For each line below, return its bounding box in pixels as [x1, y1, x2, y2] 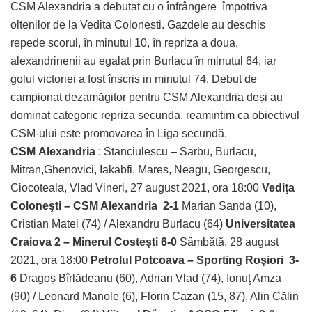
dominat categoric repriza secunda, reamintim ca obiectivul [10, 109, 299, 122]
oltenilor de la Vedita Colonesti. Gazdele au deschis [10, 19, 265, 31]
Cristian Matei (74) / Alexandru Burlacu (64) [10, 218, 226, 231]
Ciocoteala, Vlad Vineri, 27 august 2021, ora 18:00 [10, 182, 262, 194]
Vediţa [262, 182, 295, 194]
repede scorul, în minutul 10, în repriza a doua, [10, 37, 238, 49]
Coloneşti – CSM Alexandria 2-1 [10, 200, 182, 212]
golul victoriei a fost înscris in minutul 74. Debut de [10, 73, 257, 86]
